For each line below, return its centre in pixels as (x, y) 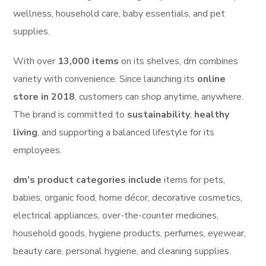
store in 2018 (44, 97)
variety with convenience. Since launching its (104, 79)
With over (34, 61)
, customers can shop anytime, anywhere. (159, 97)
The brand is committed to (69, 115)
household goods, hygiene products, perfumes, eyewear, (130, 234)
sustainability (159, 115)
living (26, 133)
